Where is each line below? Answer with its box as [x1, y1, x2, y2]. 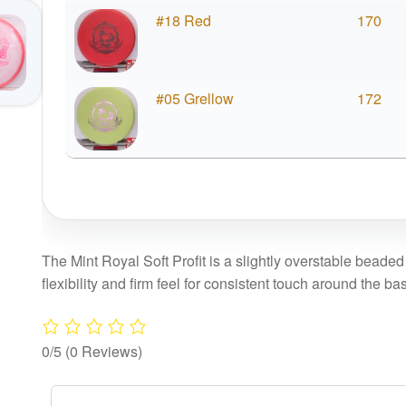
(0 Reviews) [65, 340, 143, 362]
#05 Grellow [155, 88, 234, 110]
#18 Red [155, 10, 211, 32]
